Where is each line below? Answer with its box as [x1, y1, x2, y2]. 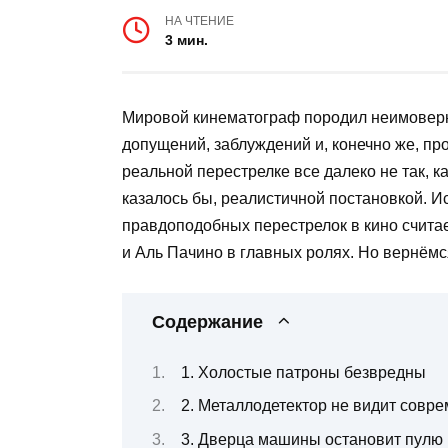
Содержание [152, 312, 263, 333]
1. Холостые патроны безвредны [181, 363, 426, 381]
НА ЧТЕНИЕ [165, 15, 235, 28]
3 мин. [165, 32, 209, 49]
